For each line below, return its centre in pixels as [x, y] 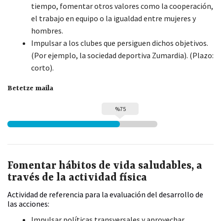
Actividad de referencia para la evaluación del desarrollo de [105, 195]
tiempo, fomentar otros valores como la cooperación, [122, 6]
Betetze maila [30, 89]
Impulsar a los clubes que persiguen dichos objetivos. [120, 43]
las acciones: [28, 204]
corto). [42, 68]
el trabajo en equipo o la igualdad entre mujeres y [113, 18]
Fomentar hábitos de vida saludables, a [105, 166]
